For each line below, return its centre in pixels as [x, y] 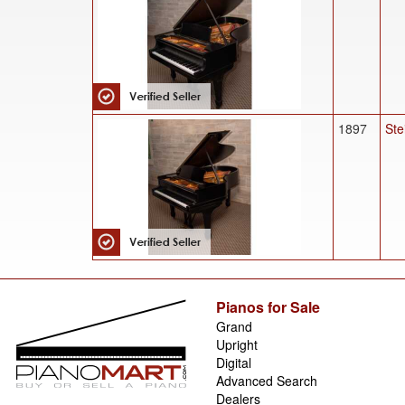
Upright [237, 344]
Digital [234, 362]
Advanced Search [267, 380]
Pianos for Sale [268, 306]
